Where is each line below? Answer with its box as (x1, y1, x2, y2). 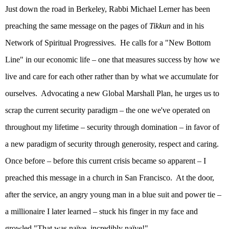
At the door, (176, 173, 214, 182)
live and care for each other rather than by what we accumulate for (5, 72, 218, 81)
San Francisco (125, 173, 170, 182)
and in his (173, 21, 204, 31)
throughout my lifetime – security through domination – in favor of (5, 123, 219, 132)
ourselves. (5, 89, 37, 98)
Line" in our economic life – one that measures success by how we (5, 55, 220, 64)
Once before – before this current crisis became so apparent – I (5, 156, 206, 166)
